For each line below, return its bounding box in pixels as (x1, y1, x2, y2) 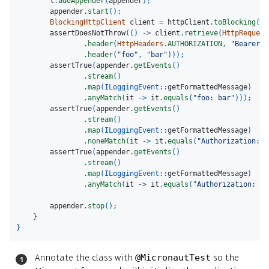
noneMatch (88, 137, 126, 146)
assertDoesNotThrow (50, 29, 126, 38)
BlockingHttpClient (50, 18, 126, 27)
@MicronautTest (135, 252, 211, 263)
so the (211, 252, 239, 263)
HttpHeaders (117, 40, 164, 49)
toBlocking (214, 18, 256, 27)
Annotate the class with (35, 252, 135, 263)
